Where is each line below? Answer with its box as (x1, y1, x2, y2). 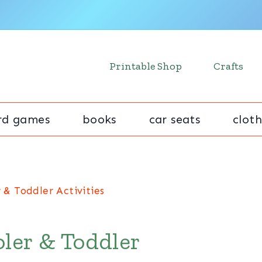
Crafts (213, 60, 243, 73)
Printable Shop (109, 60, 182, 73)
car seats (149, 112, 201, 126)
